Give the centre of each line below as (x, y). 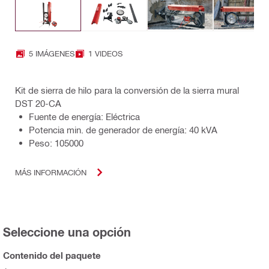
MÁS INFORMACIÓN (51, 172)
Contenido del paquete (52, 255)
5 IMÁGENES (52, 53)
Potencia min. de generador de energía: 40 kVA (123, 129)
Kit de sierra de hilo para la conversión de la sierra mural (127, 90)
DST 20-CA (38, 103)
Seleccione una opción (67, 231)
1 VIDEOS (105, 53)
